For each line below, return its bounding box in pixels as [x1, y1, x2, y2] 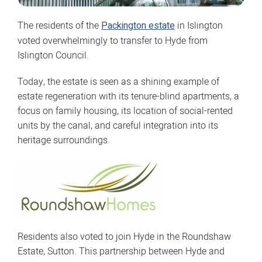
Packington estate [101, 19, 175, 33]
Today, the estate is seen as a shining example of [18, 75, 219, 88]
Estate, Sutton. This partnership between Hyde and [18, 244, 225, 257]
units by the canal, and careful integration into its [18, 119, 218, 132]
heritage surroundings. [18, 133, 110, 146]
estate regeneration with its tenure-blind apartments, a [18, 89, 239, 102]
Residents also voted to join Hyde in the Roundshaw [18, 230, 231, 243]
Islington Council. [18, 49, 91, 61]
